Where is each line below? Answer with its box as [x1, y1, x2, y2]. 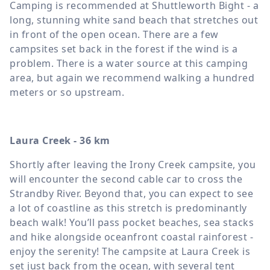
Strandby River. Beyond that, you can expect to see [10, 186, 253, 200]
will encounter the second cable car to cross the [10, 172, 242, 186]
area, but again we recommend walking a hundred [10, 71, 254, 84]
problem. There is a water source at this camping [10, 56, 248, 70]
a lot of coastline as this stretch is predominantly [10, 201, 247, 215]
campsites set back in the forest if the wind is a [10, 42, 238, 55]
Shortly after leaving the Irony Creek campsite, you [10, 157, 256, 171]
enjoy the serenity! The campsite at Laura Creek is [10, 244, 250, 258]
